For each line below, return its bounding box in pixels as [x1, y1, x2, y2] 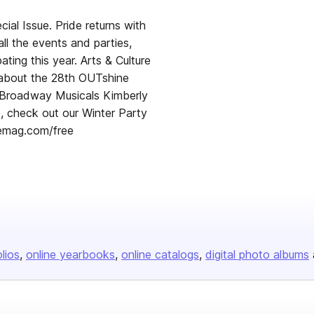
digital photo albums [205, 247, 309, 261]
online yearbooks [26, 247, 115, 261]
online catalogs [121, 247, 199, 261]
